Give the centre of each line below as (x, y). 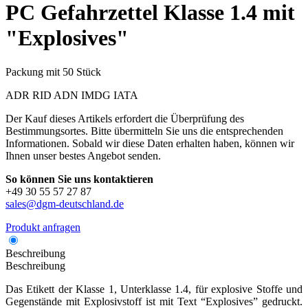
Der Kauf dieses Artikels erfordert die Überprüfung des (125, 118)
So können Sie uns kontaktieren (79, 179)
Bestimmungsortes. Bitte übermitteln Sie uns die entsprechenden (144, 131)
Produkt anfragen (43, 227)
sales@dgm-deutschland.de (65, 203)
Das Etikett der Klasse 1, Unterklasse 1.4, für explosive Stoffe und (154, 289)
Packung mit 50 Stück (53, 71)
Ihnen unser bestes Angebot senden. (83, 155)
